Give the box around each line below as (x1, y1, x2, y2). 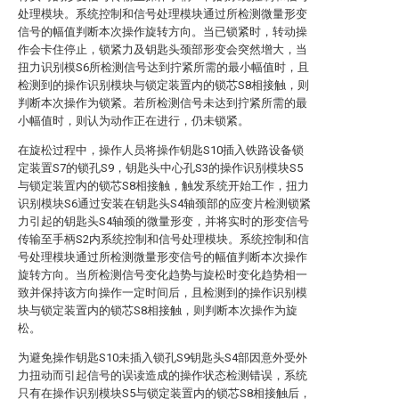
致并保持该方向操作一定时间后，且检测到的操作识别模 (18, 286, 307, 299)
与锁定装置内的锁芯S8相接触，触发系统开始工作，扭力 (18, 179, 309, 192)
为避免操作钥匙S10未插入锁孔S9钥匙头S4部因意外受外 (18, 351, 307, 364)
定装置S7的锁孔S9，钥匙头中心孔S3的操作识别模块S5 (18, 161, 303, 175)
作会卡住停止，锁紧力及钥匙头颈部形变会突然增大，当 (18, 43, 307, 56)
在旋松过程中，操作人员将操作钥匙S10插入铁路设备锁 (18, 143, 304, 157)
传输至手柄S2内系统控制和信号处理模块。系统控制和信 (18, 232, 309, 246)
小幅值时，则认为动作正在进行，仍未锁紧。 (18, 114, 249, 127)
